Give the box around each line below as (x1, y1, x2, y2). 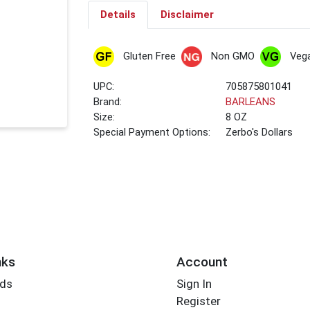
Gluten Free (122, 50, 176, 63)
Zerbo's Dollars (226, 126, 293, 139)
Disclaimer (160, 8, 214, 21)
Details (100, 8, 136, 21)
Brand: (93, 95, 122, 109)
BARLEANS (226, 95, 276, 109)
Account (176, 253, 228, 270)
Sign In (176, 277, 212, 291)
